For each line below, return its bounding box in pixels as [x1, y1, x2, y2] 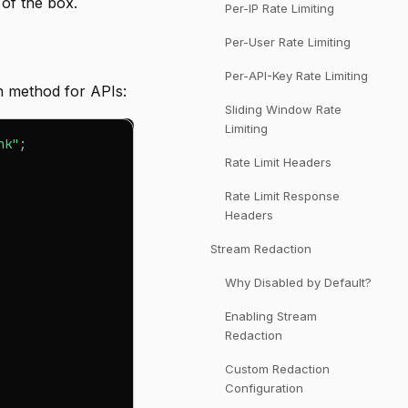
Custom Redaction [225, 362, 330, 376]
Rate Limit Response [225, 189, 340, 203]
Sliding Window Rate [225, 102, 342, 117]
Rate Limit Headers [225, 155, 331, 169]
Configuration [225, 381, 303, 395]
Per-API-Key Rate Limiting [225, 68, 368, 83]
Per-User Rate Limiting [225, 35, 351, 49]
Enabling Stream [225, 309, 317, 323]
